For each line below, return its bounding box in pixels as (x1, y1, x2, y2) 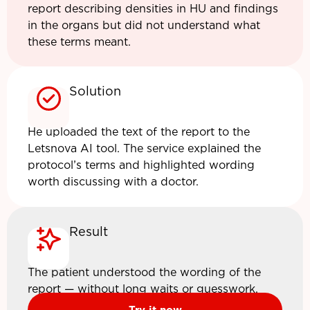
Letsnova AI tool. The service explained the (28, 144, 261, 155)
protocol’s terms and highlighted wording (28, 161, 255, 172)
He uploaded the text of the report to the (28, 127, 250, 138)
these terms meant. (28, 37, 131, 48)
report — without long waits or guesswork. (28, 284, 258, 295)
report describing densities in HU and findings (28, 3, 278, 15)
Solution (69, 86, 121, 98)
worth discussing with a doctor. (28, 177, 199, 188)
